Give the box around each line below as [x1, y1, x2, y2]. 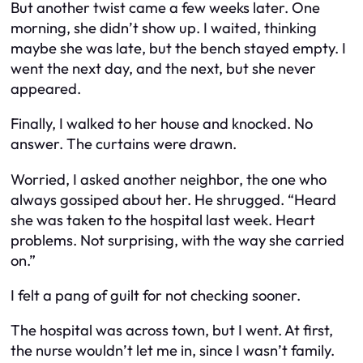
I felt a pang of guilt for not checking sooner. [11, 286, 301, 305]
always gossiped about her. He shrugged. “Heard [11, 190, 336, 209]
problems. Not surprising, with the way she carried [11, 230, 344, 250]
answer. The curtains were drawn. [11, 135, 237, 154]
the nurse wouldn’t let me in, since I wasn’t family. [11, 341, 335, 361]
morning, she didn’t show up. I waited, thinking [11, 18, 317, 37]
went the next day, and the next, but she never [11, 58, 316, 78]
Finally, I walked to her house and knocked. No [11, 114, 313, 134]
